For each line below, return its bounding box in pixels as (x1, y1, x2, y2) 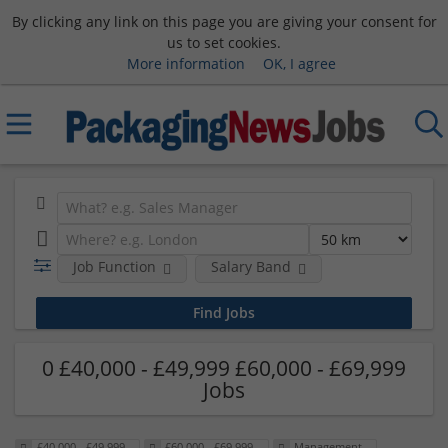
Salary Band (210, 257, 291, 276)
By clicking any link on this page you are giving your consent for (11, 11, 437, 31)
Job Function (72, 257, 156, 276)
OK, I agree (262, 53, 336, 73)
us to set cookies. (167, 32, 281, 52)
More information (126, 53, 245, 73)
